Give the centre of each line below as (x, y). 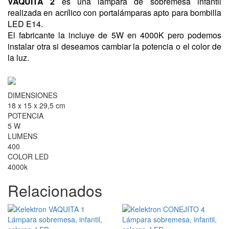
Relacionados (55, 191)
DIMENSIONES (32, 95)
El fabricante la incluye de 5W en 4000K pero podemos (114, 35)
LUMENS (22, 136)
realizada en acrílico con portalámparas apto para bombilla (114, 12)
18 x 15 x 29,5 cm (37, 106)
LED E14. (26, 24)
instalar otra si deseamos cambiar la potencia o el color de (114, 46)
